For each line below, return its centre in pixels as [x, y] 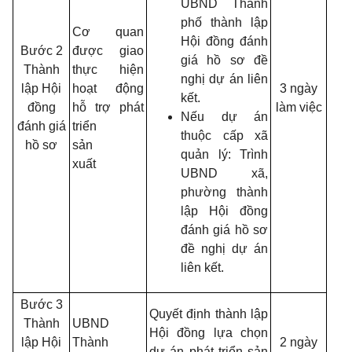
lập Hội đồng [224, 211]
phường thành [224, 192]
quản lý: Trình [224, 154]
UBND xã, [224, 173]
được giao [108, 51]
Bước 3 [41, 304]
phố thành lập [224, 22]
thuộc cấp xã [224, 136]
